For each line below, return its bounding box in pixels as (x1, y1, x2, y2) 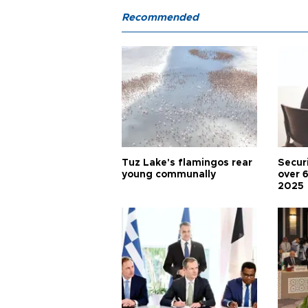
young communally (122, 169, 216, 179)
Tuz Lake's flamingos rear (122, 157, 252, 168)
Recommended (122, 12, 199, 23)
